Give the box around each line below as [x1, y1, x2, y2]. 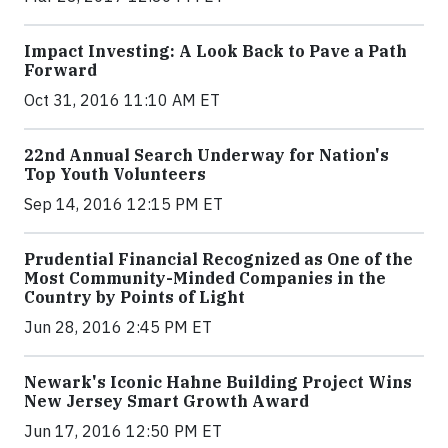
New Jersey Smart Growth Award [24, 390, 309, 411]
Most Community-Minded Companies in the [24, 267, 386, 288]
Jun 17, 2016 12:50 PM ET [24, 420, 222, 441]
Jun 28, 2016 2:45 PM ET [24, 316, 212, 337]
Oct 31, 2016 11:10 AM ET [24, 89, 220, 110]
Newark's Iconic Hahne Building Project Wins [24, 371, 412, 392]
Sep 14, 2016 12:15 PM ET [24, 193, 223, 214]
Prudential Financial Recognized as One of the [24, 248, 413, 269]
